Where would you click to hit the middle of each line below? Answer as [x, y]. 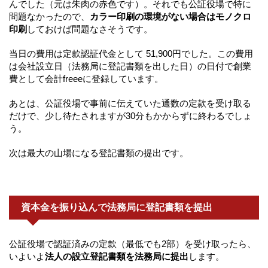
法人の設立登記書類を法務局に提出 [117, 257]
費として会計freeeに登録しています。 [86, 79]
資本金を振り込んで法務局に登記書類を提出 [117, 208]
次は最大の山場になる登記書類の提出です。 [99, 153]
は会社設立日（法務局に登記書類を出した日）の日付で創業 [130, 66]
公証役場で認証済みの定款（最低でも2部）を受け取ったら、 [133, 244]
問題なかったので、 [49, 17]
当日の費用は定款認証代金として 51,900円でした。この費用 [131, 54]
